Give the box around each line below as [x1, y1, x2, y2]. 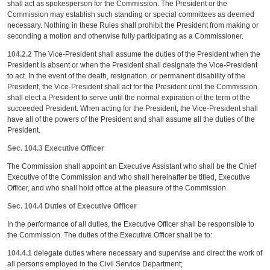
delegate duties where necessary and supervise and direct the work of [32, 249, 263, 257]
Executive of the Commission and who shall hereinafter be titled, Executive [7, 173, 251, 181]
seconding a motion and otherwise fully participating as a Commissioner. [7, 32, 244, 40]
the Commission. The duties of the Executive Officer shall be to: [7, 231, 213, 239]
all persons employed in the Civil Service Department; [7, 260, 183, 268]
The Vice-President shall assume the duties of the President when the [32, 50, 261, 58]
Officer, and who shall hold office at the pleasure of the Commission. [7, 184, 228, 192]
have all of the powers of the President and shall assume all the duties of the [7, 115, 256, 124]
